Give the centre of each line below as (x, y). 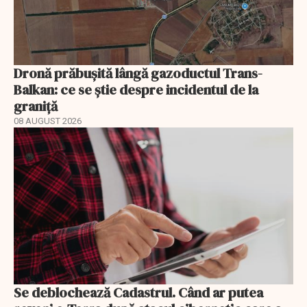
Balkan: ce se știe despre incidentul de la (136, 89)
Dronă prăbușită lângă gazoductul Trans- (138, 73)
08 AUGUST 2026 (48, 121)
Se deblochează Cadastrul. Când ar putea (138, 293)
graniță (36, 106)
